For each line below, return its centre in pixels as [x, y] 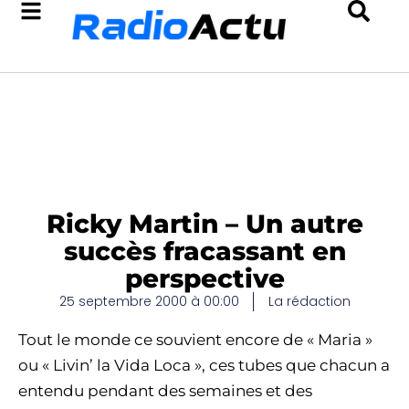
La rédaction [309, 301]
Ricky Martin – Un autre [204, 224]
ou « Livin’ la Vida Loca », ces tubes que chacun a [204, 365]
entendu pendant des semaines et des [165, 391]
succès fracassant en [204, 251]
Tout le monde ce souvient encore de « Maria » [195, 340]
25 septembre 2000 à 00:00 [149, 301]
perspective [204, 278]
